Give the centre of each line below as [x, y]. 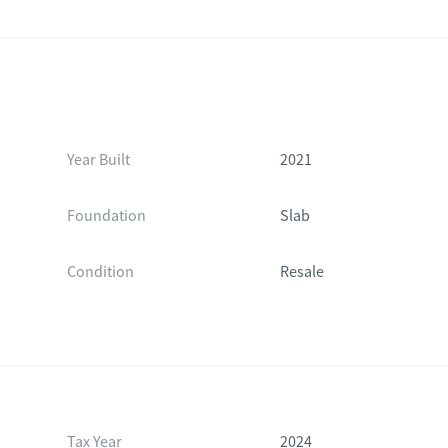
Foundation [106, 216]
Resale [302, 272]
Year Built [98, 160]
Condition [100, 272]
